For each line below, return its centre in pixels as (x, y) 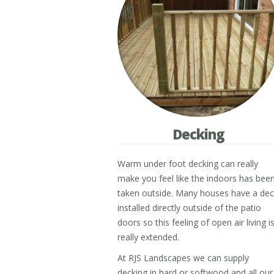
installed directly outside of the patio (189, 208)
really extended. (148, 237)
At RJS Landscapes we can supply (183, 258)
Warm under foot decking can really (188, 164)
